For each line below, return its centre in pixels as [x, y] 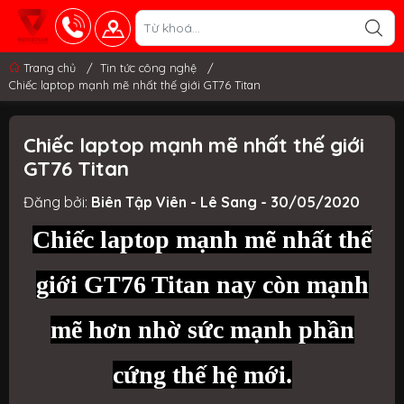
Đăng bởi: [57, 202]
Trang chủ [50, 68]
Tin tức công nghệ [148, 68]
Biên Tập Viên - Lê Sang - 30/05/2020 [225, 202]
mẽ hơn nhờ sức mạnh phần [202, 330]
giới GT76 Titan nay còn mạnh [202, 285]
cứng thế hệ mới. [202, 375]
